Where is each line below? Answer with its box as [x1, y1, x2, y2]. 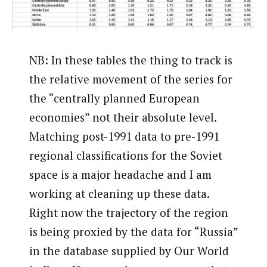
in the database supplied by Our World [29, 243, 229, 258]
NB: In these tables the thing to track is [29, 52, 232, 67]
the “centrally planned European [29, 90, 200, 105]
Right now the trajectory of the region [29, 204, 228, 220]
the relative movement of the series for [29, 71, 232, 86]
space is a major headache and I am [29, 166, 212, 182]
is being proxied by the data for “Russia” [29, 223, 238, 239]
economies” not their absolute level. [29, 109, 216, 125]
